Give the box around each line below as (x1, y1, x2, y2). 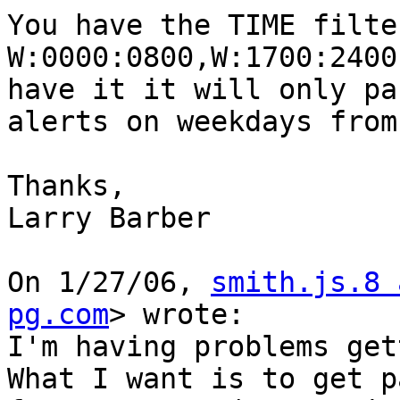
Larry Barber (7, 202, 211, 235)
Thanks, (7, 170, 126, 203)
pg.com (7, 298, 109, 331)
